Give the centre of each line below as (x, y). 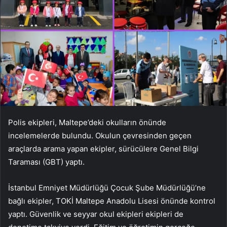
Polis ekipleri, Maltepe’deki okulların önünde (87, 122)
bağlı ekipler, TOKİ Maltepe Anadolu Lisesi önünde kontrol (112, 201)
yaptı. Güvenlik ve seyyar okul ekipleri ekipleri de (96, 214)
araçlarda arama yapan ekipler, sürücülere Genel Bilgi (103, 148)
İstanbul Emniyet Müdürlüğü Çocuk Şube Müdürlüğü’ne (107, 187)
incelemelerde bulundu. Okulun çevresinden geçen (100, 135)
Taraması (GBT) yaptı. (46, 162)
